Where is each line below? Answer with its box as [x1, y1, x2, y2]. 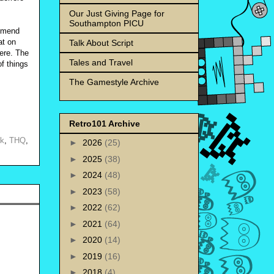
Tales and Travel [69, 57, 133, 67]
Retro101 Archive [69, 119, 140, 129]
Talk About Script [69, 37, 133, 48]
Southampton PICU [69, 18, 144, 28]
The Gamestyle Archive [69, 76, 159, 87]
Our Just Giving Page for [69, 8, 165, 18]
